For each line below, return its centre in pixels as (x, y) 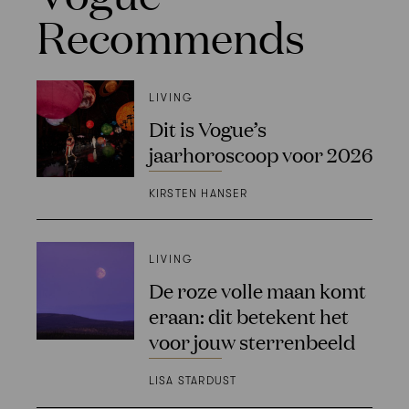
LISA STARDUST (193, 381)
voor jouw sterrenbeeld (252, 341)
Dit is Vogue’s (207, 128)
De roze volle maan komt (257, 290)
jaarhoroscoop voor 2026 (260, 153)
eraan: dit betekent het (248, 316)
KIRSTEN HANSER (198, 193)
